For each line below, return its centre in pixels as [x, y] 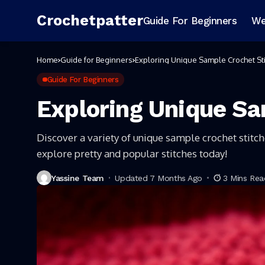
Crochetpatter [90, 20]
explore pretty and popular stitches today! [132, 153]
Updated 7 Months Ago [159, 178]
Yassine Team [78, 178]
